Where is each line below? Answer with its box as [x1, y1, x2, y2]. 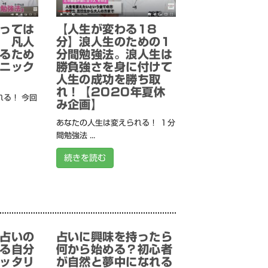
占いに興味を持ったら [56, 231, 173, 243]
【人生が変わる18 [56, 23, 157, 35]
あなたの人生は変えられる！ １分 [56, 119, 175, 127]
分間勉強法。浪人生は [56, 48, 173, 60]
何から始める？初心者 [56, 243, 173, 255]
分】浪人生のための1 [56, 36, 171, 48]
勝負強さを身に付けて [56, 61, 173, 73]
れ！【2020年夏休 [56, 86, 166, 98]
